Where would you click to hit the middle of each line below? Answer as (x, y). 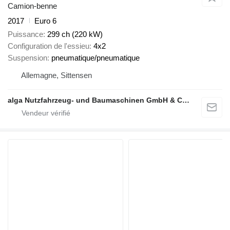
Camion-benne (32, 6)
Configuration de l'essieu (49, 46)
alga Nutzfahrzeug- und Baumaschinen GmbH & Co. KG (186, 100)
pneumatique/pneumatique (95, 58)
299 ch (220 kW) (75, 34)
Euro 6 (45, 21)
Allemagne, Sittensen (56, 75)
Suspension (27, 58)
